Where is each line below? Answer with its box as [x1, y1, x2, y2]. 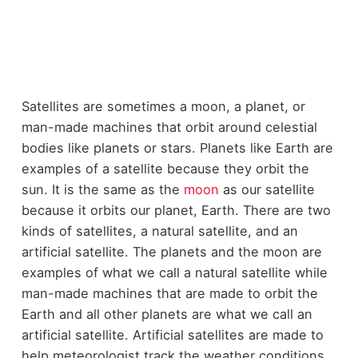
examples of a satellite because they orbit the [21, 161, 309, 177]
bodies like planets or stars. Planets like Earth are [21, 140, 333, 157]
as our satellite [218, 181, 315, 198]
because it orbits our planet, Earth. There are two [21, 202, 331, 219]
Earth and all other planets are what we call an [21, 306, 312, 323]
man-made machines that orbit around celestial [21, 119, 317, 136]
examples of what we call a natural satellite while [21, 265, 328, 281]
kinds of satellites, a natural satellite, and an [21, 223, 298, 240]
